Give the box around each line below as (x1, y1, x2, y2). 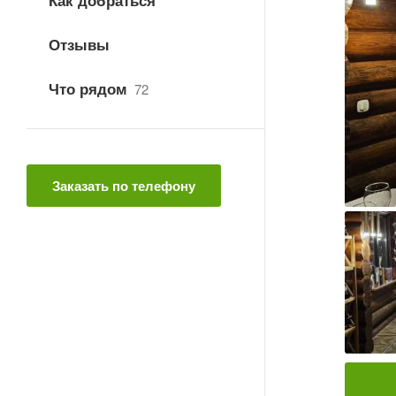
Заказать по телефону (52, 176, 195, 195)
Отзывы (49, 34, 110, 55)
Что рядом (49, 78, 132, 99)
